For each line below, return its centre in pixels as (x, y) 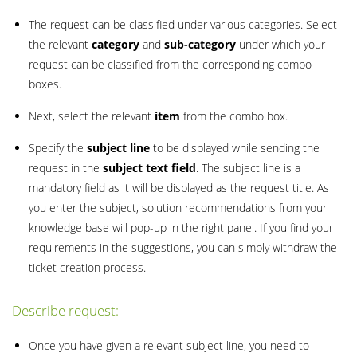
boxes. (45, 84)
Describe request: (65, 310)
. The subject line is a (248, 167)
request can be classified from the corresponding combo (170, 64)
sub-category (200, 44)
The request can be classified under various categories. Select (183, 24)
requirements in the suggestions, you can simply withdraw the (183, 247)
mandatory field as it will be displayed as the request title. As (179, 187)
